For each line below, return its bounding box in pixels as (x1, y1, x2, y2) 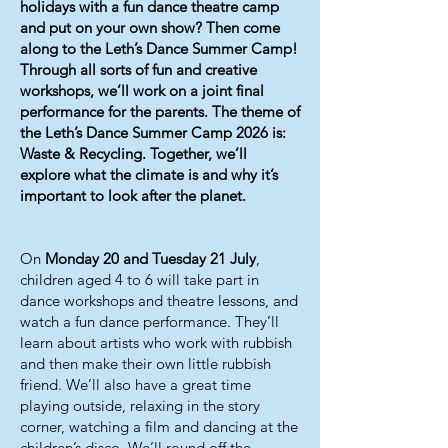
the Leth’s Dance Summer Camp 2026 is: (20, 123, 286, 142)
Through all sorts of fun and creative (20, 60, 257, 79)
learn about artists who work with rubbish (20, 333, 292, 352)
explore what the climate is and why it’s (20, 165, 278, 184)
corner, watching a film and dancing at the (20, 417, 298, 436)
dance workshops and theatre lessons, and (20, 291, 298, 310)
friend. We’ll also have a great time (20, 375, 251, 394)
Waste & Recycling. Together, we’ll (20, 144, 247, 163)
